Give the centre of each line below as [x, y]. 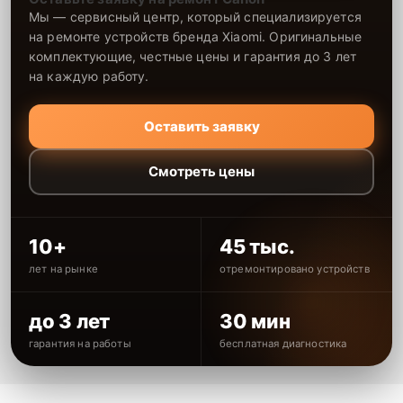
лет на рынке [63, 269]
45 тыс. [257, 246]
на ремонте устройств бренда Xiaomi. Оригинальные [196, 36]
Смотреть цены [201, 172]
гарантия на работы [80, 343]
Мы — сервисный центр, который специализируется [195, 16]
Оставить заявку [201, 126]
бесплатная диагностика [283, 343]
